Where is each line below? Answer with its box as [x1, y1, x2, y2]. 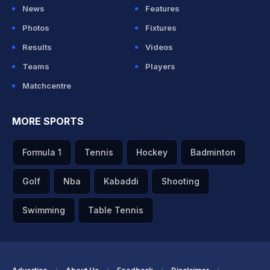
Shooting [162, 176, 199, 186]
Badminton [190, 147, 236, 157]
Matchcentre [22, 81, 71, 90]
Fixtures [145, 23, 177, 33]
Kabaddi [104, 176, 139, 186]
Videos [145, 42, 173, 52]
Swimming [22, 205, 65, 215]
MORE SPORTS [12, 115, 84, 127]
